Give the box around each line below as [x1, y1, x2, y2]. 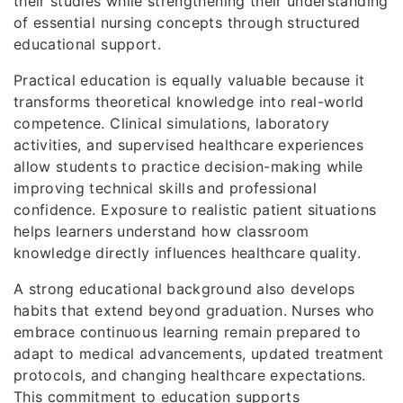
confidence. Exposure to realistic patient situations [13, 200, 377, 219]
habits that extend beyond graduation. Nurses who [13, 300, 375, 319]
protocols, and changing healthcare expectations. [13, 365, 366, 384]
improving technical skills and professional [13, 178, 318, 197]
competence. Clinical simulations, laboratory [13, 113, 330, 132]
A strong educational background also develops [13, 279, 355, 298]
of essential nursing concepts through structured [13, 13, 361, 31]
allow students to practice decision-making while [13, 157, 363, 175]
